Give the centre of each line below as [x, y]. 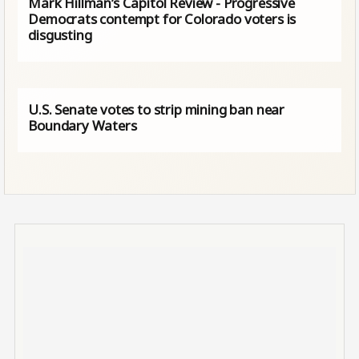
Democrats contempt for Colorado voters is [162, 18]
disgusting [60, 34]
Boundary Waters [83, 125]
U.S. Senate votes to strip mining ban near [157, 109]
